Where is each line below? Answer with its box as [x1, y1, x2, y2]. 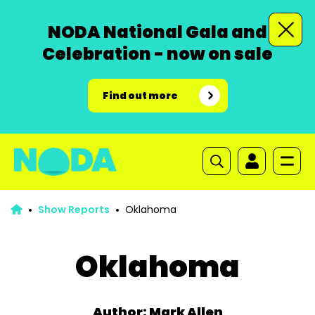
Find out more [102, 89, 178, 103]
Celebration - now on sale [42, 42, 273, 65]
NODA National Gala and [48, 20, 267, 44]
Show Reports [37, 202, 110, 217]
